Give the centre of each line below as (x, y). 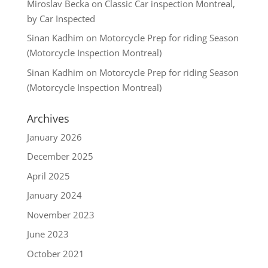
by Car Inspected (61, 18)
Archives (48, 118)
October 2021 (55, 253)
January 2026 (54, 137)
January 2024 (54, 195)
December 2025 (60, 156)
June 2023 (48, 234)
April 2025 (48, 176)
